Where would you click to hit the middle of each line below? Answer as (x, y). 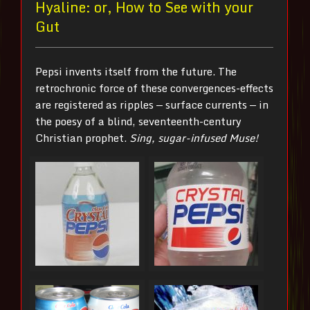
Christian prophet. (82, 138)
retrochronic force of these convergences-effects (154, 88)
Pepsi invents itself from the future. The (136, 72)
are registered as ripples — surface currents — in (152, 105)
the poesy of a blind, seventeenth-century (138, 121)
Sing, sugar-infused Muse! (194, 138)
